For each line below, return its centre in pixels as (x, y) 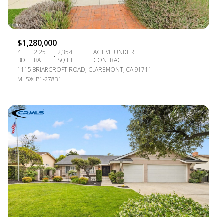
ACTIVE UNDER (114, 52)
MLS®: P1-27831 (39, 79)
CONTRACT (109, 60)
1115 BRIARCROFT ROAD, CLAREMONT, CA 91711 (85, 69)
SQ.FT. (66, 60)
